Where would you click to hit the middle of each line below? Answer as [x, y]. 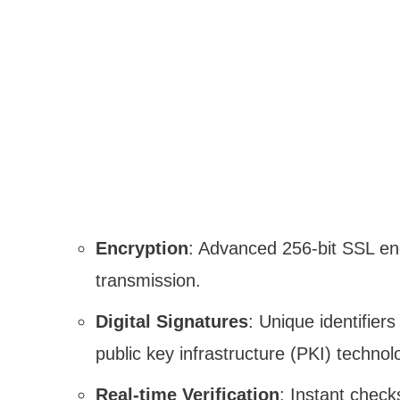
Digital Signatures [172, 322]
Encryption [142, 249]
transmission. [148, 281]
